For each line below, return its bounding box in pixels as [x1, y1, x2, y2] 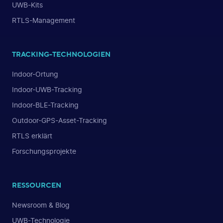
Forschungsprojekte [12, 147, 76, 155]
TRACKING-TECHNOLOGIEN [12, 49, 111, 58]
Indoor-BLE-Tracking [12, 101, 79, 109]
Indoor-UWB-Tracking [12, 86, 82, 94]
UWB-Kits [12, 1, 43, 9]
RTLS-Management [12, 16, 75, 24]
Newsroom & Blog [12, 201, 70, 209]
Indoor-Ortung [12, 70, 58, 78]
